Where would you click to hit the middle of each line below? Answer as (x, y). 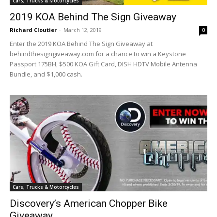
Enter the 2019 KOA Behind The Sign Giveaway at (81, 43)
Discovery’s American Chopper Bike (89, 204)
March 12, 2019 (83, 30)
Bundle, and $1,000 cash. (46, 74)
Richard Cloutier (33, 30)
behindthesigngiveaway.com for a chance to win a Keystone (98, 54)
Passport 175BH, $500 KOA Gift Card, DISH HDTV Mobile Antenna (103, 64)
